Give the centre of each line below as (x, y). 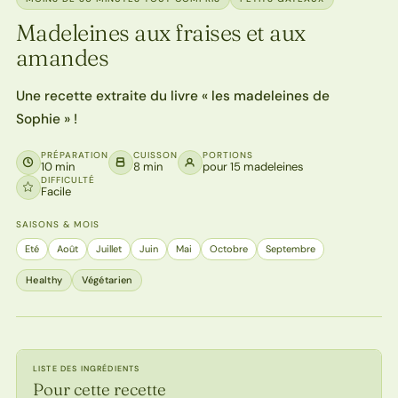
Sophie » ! (46, 119)
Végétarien (107, 279)
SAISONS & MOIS (57, 224)
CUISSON (155, 155)
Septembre (290, 248)
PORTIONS (227, 155)
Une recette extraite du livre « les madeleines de (172, 96)
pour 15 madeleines (253, 166)
